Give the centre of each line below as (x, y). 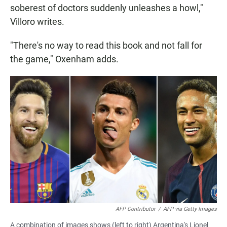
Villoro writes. (37, 22)
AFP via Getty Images (190, 209)
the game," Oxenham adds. (64, 59)
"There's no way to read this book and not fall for (106, 46)
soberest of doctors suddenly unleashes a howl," (107, 8)
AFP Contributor (136, 209)
